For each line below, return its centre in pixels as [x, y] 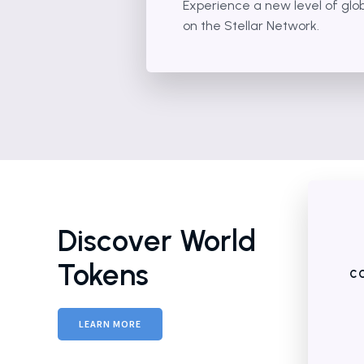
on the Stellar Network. [251, 26]
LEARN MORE [110, 324]
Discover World [157, 240]
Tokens [103, 275]
